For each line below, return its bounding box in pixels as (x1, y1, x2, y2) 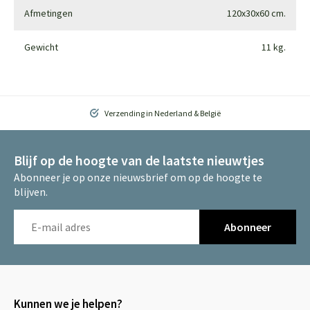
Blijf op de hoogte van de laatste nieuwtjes (14, 152, 264, 169)
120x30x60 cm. (227, 6, 286, 19)
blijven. (14, 185, 48, 199)
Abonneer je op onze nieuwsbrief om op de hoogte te (14, 170, 262, 184)
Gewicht (24, 40, 58, 53)
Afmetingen (24, 6, 73, 19)
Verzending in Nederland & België (102, 107, 221, 118)
